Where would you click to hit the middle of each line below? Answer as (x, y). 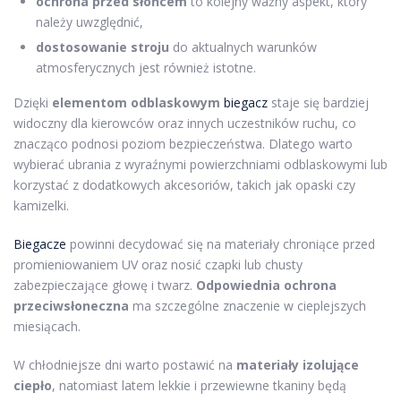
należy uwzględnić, (90, 22)
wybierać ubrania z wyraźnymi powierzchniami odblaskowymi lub (200, 164)
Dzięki (33, 102)
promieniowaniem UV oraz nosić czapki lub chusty (158, 264)
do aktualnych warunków (243, 47)
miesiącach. (47, 326)
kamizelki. (41, 205)
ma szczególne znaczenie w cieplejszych (247, 306)
